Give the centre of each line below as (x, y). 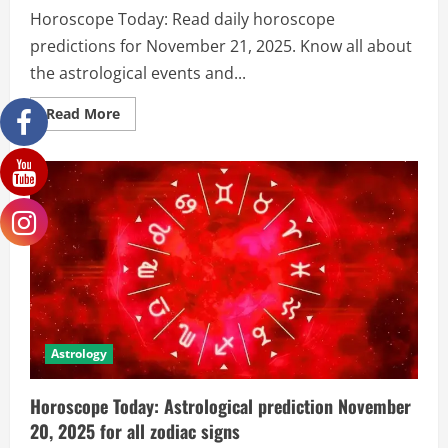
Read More (83, 113)
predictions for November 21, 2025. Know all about (221, 46)
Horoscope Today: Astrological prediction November (220, 406)
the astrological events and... (138, 73)
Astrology (79, 354)
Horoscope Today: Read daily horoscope (182, 19)
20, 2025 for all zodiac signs (135, 431)
